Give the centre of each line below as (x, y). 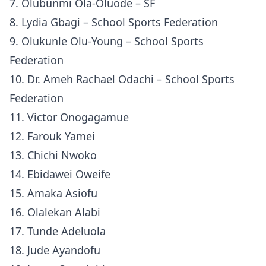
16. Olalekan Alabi (55, 212)
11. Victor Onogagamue (69, 117)
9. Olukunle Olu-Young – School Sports (107, 41)
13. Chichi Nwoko (53, 155)
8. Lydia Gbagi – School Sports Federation (114, 22)
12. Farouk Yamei (52, 136)
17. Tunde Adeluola (58, 231)
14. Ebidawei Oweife (60, 174)
